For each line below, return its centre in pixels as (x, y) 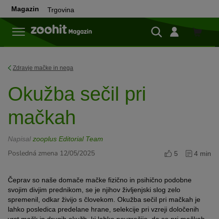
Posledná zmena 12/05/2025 (51, 153)
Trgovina (61, 10)
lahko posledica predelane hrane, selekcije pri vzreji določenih (103, 209)
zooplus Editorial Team (68, 139)
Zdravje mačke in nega (43, 68)
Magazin (25, 9)
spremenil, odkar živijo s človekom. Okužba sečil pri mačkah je (104, 199)
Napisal (20, 139)
